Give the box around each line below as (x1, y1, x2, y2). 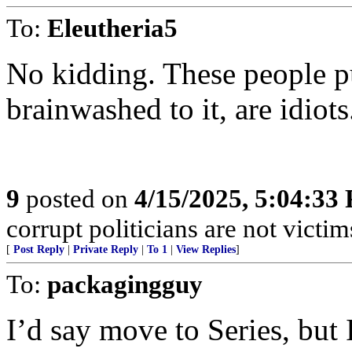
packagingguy (47, 269, 203, 299)
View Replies (176, 244, 236, 255)
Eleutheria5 (47, 13, 178, 42)
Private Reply (73, 244, 138, 255)
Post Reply (13, 244, 64, 255)
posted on (20, 184, 134, 213)
